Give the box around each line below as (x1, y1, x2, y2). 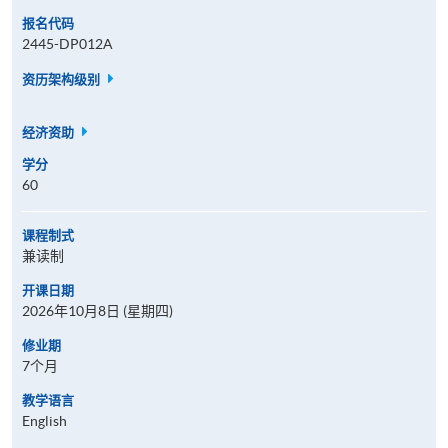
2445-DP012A (22, 35, 113, 52)
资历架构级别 (22, 71, 103, 87)
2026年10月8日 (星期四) (22, 302, 173, 319)
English (22, 412, 67, 429)
